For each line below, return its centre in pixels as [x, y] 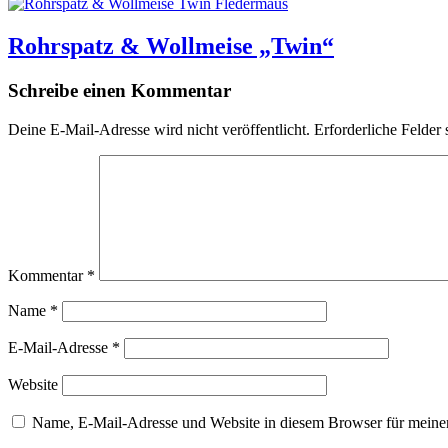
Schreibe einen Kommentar [119, 90]
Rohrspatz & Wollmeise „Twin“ [171, 45]
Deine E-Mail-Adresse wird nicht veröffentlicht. [159, 129]
